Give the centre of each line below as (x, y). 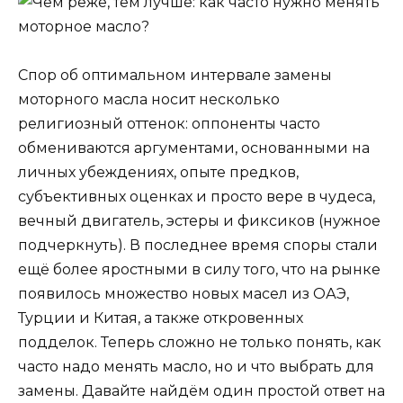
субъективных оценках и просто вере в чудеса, (197, 196)
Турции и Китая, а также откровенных (161, 318)
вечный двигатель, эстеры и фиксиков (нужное (199, 220)
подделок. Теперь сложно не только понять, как (200, 342)
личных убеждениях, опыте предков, (158, 172)
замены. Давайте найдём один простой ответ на (201, 390)
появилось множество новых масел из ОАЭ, (184, 293)
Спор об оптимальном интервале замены (175, 75)
